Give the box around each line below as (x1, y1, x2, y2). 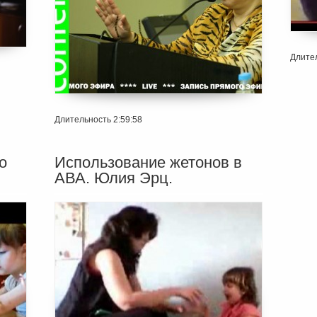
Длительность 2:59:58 (54, 115, 142, 125)
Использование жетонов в (54, 154, 242, 172)
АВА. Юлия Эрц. (54, 169, 173, 188)
